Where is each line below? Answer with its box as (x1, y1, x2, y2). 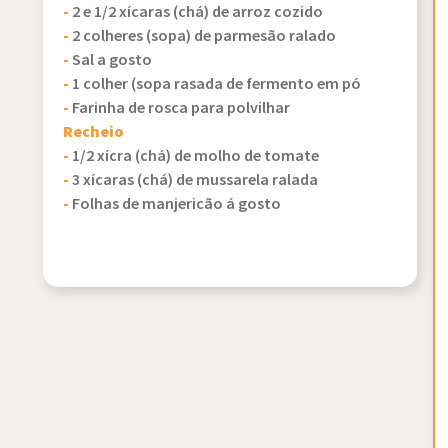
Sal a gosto (72, 50, 153, 71)
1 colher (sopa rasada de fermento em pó (72, 74, 362, 95)
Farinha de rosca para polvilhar (72, 98, 291, 119)
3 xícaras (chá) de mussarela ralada (72, 170, 319, 191)
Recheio (63, 121, 125, 144)
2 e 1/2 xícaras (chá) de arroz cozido (72, 2, 324, 23)
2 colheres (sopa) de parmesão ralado (72, 26, 337, 47)
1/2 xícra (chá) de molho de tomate (72, 146, 320, 167)
